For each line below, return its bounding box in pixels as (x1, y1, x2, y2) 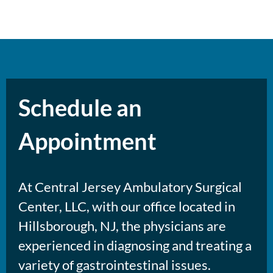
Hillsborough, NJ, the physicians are (18, 218, 226, 235)
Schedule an (18, 93, 142, 122)
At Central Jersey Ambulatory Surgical (18, 179, 242, 196)
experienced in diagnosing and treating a (18, 237, 252, 254)
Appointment (18, 127, 157, 155)
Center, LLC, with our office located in (18, 198, 235, 215)
